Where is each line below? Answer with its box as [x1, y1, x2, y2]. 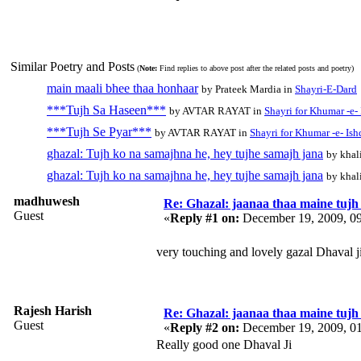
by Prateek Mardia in [201, 82, 295, 95]
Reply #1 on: [170, 210, 239, 225]
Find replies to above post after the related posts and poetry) [157, 63, 354, 73]
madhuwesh [14, 193, 80, 208]
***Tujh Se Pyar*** [47, 124, 151, 139]
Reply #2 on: [170, 320, 239, 334]
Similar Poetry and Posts [10, 59, 135, 73]
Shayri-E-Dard [295, 82, 357, 95]
